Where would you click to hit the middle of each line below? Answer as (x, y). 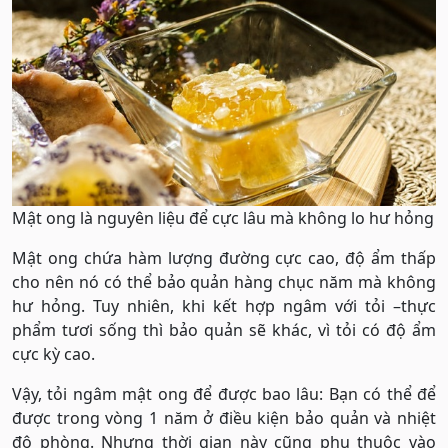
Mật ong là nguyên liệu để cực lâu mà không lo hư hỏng (223, 217)
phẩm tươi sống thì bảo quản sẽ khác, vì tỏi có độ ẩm (224, 329)
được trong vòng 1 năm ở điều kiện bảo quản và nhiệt (224, 417)
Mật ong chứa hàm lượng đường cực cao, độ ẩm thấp (224, 257)
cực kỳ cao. (53, 353)
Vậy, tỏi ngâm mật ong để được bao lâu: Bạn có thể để (224, 393)
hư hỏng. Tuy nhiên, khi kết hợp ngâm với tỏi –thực (224, 305)
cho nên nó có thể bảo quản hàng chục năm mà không (224, 281)
